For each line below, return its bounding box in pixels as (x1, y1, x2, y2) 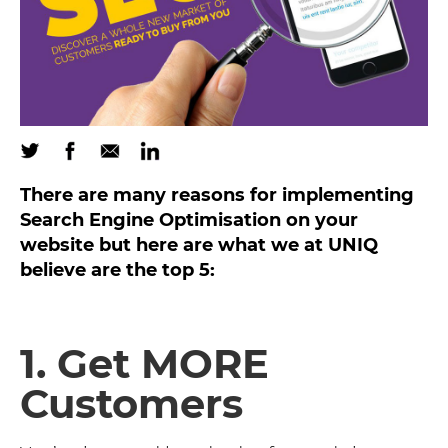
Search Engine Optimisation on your (20, 208, 358, 231)
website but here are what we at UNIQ (20, 233, 378, 256)
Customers (20, 378, 243, 428)
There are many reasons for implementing (20, 183, 414, 206)
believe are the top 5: (20, 258, 215, 281)
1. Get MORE (20, 338, 269, 388)
